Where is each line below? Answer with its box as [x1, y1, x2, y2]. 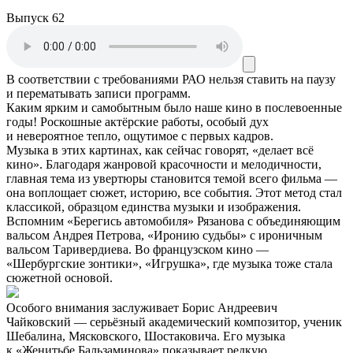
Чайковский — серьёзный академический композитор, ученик [6, 314, 342, 329]
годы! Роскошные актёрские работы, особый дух [6, 114, 269, 128]
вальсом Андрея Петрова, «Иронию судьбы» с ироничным [6, 228, 322, 242]
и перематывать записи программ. [6, 86, 191, 100]
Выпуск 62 [6, 10, 65, 24]
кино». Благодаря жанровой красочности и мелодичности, [6, 157, 321, 171]
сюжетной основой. [6, 270, 113, 284]
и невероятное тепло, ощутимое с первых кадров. [6, 128, 273, 143]
